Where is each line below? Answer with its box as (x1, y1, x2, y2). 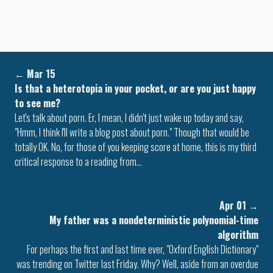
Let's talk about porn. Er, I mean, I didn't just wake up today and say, (15, 110, 244, 126)
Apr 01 (219, 198, 246, 213)
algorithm (218, 227, 258, 243)
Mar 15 (27, 66, 55, 82)
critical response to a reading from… (15, 154, 142, 169)
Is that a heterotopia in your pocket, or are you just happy (15, 81, 256, 96)
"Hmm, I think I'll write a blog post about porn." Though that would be (15, 125, 249, 140)
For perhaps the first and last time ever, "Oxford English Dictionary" (27, 242, 258, 257)
